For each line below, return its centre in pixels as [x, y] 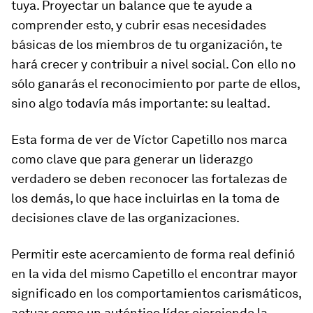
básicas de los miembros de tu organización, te [147, 44]
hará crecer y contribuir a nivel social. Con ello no [153, 64]
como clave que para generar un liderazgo [132, 159]
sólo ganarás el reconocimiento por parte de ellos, [155, 83]
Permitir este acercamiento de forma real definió [153, 254]
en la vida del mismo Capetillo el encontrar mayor [154, 274]
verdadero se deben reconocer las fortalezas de [149, 179]
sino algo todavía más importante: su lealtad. [141, 103]
